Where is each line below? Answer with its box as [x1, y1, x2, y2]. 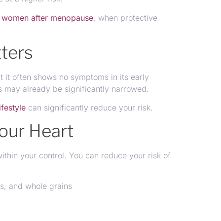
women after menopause [1, 12, 93, 23]
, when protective [93, 12, 157, 23]
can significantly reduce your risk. [26, 103, 153, 113]
